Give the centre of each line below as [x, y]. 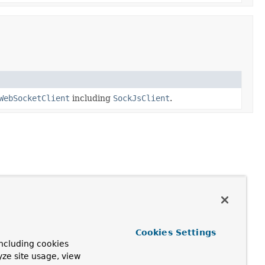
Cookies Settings [176, 232]
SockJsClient [141, 98]
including [91, 98]
